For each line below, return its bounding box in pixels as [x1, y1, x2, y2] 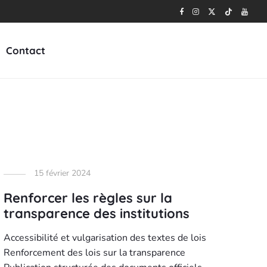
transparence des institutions [3, 205, 190, 222]
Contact [5, 44, 45, 57]
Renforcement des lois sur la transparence [3, 246, 185, 259]
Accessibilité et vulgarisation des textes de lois [3, 231, 206, 244]
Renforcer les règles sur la [3, 190, 172, 206]
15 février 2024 [33, 167, 91, 179]
